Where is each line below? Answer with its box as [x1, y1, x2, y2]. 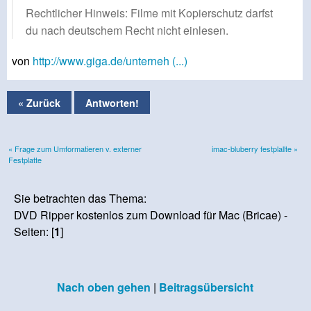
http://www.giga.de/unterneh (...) [33, 53, 187, 69]
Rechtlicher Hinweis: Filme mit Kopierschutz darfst [26, 5, 273, 22]
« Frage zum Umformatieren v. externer [8, 142, 142, 154]
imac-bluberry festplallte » [212, 142, 298, 154]
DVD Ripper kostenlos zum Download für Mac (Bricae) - [14, 206, 288, 223]
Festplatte [8, 153, 42, 165]
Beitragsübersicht [158, 278, 253, 295]
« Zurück [18, 95, 60, 110]
